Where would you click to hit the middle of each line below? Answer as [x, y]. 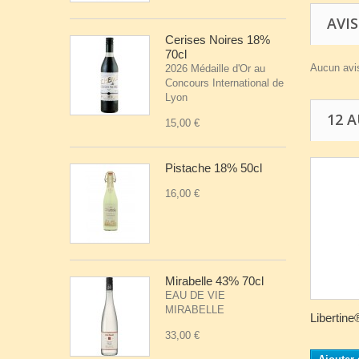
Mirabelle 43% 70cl [214, 281]
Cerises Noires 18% [218, 40]
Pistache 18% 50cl [214, 168]
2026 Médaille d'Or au [215, 69]
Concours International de [224, 83]
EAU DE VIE [195, 295]
